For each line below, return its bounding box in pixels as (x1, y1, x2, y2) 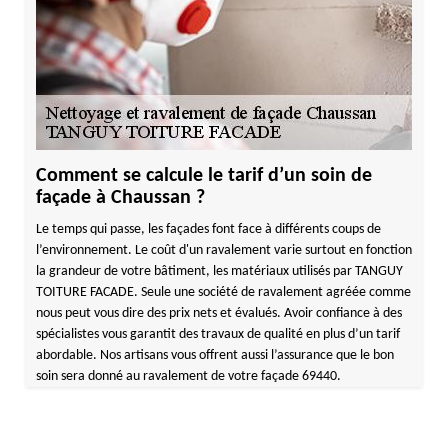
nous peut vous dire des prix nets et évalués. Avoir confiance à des (35, 306, 402, 321)
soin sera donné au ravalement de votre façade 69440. (35, 369, 341, 384)
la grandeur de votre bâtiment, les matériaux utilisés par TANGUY (35, 264, 403, 279)
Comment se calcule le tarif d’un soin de (35, 166, 372, 186)
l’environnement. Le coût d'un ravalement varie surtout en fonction (35, 243, 412, 258)
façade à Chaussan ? (35, 188, 205, 208)
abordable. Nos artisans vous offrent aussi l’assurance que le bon (35, 348, 394, 363)
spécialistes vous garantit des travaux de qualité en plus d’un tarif (35, 327, 400, 342)
